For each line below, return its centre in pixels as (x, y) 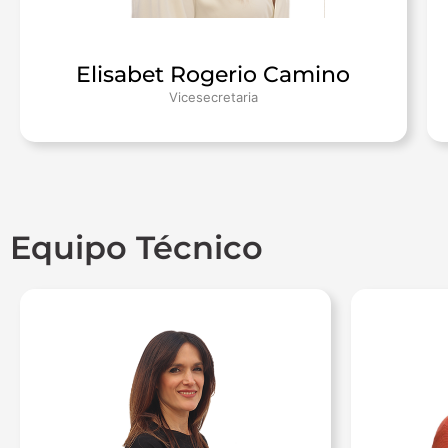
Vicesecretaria (213, 97)
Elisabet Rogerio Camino (213, 75)
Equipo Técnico (136, 248)
